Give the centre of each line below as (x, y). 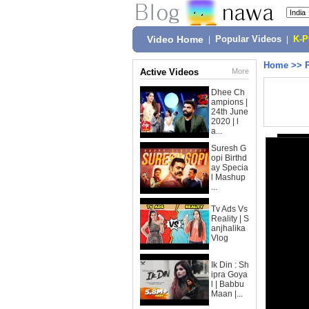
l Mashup (228, 177)
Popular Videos (248, 39)
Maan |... (227, 294)
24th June (230, 112)
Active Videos (169, 72)
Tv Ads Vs (229, 209)
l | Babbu (228, 284)
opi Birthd (229, 158)
